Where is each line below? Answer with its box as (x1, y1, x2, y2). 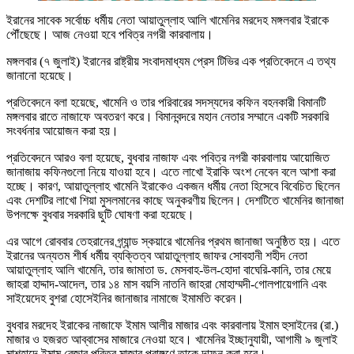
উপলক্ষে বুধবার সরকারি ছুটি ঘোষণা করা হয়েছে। (6, 208, 194, 222)
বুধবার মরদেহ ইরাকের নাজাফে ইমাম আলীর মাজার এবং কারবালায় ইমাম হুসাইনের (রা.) (6, 318, 338, 333)
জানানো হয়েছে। (6, 69, 73, 83)
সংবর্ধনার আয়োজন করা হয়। (6, 124, 119, 138)
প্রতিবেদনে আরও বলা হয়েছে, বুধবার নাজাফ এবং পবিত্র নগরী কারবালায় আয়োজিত (6, 151, 330, 165)
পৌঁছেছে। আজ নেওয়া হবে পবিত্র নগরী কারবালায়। (6, 28, 213, 42)
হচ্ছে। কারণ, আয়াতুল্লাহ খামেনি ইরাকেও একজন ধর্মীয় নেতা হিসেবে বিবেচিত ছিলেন (6, 179, 340, 194)
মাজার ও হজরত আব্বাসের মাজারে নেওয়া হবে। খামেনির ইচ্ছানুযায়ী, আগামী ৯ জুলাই (6, 333, 337, 347)
